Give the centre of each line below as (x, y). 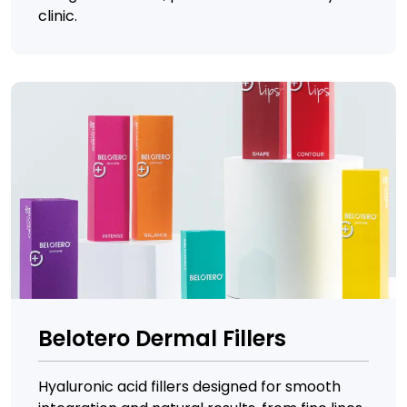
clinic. (58, 16)
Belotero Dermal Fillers (162, 338)
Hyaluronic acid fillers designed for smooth (189, 386)
